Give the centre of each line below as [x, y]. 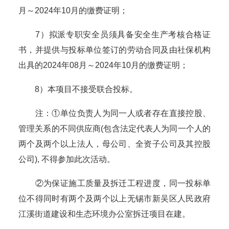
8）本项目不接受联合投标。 [78, 89]
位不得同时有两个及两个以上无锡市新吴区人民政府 [114, 199]
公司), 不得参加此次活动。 [67, 159]
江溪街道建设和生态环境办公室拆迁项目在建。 [104, 214]
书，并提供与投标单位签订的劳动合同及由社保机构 [114, 50]
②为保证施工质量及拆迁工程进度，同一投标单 [114, 184]
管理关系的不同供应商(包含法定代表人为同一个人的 [114, 129]
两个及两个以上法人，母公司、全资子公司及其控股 [114, 144]
